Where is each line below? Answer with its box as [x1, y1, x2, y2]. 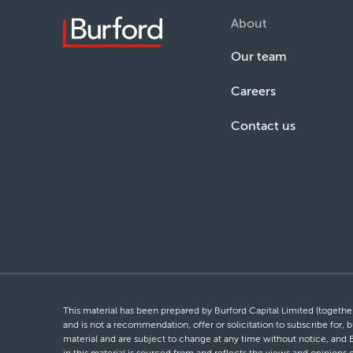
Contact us [231, 118, 296, 134]
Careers [231, 84, 277, 99]
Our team [231, 49, 288, 65]
